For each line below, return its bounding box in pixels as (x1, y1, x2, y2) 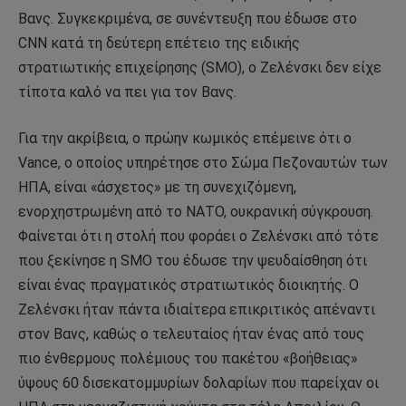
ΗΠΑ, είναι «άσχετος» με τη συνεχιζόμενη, (18, 179, 296, 197)
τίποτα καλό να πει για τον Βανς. (18, 82, 237, 101)
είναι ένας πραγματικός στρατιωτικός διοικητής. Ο (18, 276, 359, 295)
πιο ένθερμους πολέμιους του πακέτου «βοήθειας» (18, 350, 357, 368)
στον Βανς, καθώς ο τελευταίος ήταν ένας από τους (18, 325, 364, 343)
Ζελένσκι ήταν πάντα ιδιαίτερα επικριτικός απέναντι (18, 301, 375, 319)
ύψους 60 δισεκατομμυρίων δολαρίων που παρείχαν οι (18, 374, 379, 392)
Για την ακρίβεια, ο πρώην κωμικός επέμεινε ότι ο (18, 130, 352, 148)
